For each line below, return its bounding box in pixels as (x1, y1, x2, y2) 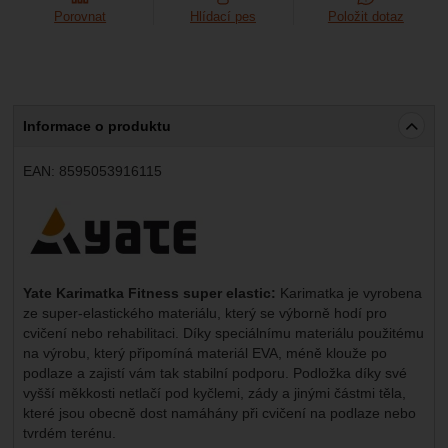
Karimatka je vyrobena (275, 284, 422, 301)
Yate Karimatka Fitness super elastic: (22, 284, 276, 301)
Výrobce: (21, 201, 83, 218)
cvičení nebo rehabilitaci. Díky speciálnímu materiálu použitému (22, 324, 424, 341)
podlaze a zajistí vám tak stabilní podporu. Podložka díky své (22, 364, 407, 381)
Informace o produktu (22, 117, 171, 134)
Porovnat (54, 9, 107, 24)
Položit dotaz (327, 9, 404, 24)
